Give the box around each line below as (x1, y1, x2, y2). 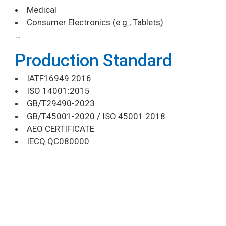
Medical (27, 4, 56, 15)
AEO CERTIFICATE (27, 124, 94, 134)
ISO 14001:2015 (27, 86, 90, 96)
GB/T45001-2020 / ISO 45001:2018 (27, 111, 165, 122)
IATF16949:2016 (27, 73, 91, 84)
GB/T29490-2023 (27, 98, 95, 109)
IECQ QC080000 (27, 136, 89, 147)
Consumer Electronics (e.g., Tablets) (27, 17, 163, 27)
